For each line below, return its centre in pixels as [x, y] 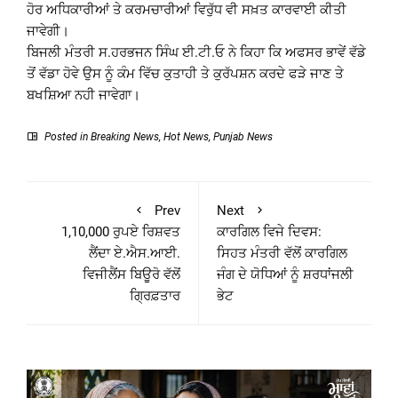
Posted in [66, 137]
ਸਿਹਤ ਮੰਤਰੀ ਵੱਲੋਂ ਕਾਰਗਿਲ [282, 254]
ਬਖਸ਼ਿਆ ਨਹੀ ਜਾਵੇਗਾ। [84, 96]
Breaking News [125, 137]
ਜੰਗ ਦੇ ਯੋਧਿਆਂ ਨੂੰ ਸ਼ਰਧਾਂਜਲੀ [285, 275]
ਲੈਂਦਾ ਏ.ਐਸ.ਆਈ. [135, 254]
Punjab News [243, 137]
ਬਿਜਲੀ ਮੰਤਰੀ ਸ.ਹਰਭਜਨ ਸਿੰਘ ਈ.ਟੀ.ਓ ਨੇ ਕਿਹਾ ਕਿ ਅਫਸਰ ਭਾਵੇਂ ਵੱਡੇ [196, 53]
